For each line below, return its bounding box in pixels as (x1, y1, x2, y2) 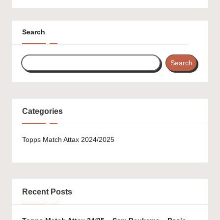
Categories (22, 107, 63, 115)
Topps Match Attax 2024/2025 (22, 136, 114, 144)
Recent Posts (22, 188, 72, 196)
